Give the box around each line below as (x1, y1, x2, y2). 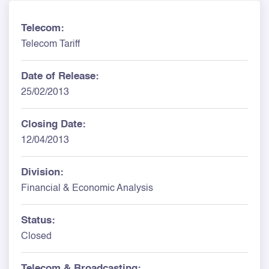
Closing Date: (21, 119, 86, 130)
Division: (21, 168, 64, 178)
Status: (21, 216, 55, 226)
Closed (21, 232, 52, 241)
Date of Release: (21, 71, 99, 82)
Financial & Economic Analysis (21, 184, 153, 193)
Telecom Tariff (21, 40, 80, 49)
